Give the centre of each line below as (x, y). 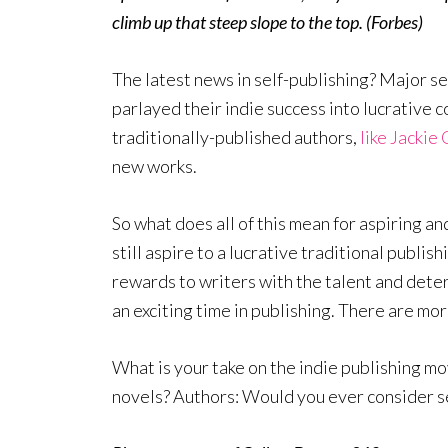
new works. (154, 166)
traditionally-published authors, (236, 137)
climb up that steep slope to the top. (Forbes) (267, 22)
